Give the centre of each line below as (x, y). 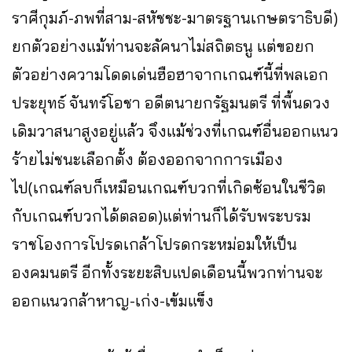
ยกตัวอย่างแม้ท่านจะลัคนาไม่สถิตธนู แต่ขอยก (163, 46)
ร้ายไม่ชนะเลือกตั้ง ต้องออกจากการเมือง (147, 159)
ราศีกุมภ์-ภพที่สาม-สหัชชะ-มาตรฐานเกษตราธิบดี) (175, 18)
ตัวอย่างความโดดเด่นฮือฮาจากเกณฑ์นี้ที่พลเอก (170, 75)
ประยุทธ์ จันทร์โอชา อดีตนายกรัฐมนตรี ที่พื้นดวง (171, 103)
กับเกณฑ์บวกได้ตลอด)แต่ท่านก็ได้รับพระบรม (161, 216)
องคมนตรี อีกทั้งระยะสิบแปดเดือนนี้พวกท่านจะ (167, 273)
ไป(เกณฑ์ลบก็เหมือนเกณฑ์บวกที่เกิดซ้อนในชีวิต (169, 188)
